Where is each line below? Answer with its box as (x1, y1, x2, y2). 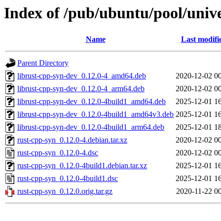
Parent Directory (17, 59, 69, 68)
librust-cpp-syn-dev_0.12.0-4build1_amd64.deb (17, 97, 166, 106)
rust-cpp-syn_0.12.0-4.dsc (17, 148, 98, 157)
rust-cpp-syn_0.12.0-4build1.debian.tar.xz (17, 161, 147, 170)
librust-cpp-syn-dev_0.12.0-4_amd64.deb (17, 72, 146, 80)
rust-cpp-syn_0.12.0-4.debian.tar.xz (17, 136, 127, 145)
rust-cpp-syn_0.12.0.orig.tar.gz (17, 187, 112, 196)
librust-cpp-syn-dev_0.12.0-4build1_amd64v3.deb (17, 110, 174, 119)
